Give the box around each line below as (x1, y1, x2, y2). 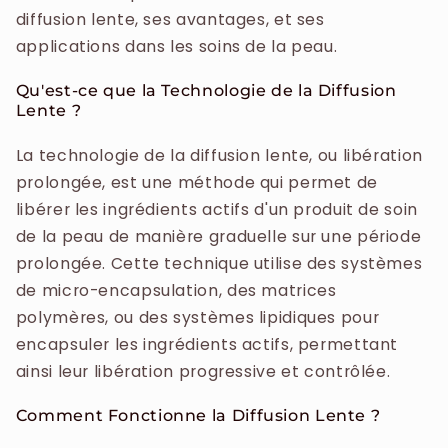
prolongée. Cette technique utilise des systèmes (15, 251, 423, 275)
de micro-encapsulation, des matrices (15, 278, 337, 302)
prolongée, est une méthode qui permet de (15, 170, 378, 194)
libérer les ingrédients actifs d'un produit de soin (15, 197, 418, 221)
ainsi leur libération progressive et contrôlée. (15, 359, 391, 383)
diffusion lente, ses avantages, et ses (15, 7, 325, 31)
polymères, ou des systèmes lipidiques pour (15, 305, 380, 329)
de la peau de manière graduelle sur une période (15, 224, 422, 248)
